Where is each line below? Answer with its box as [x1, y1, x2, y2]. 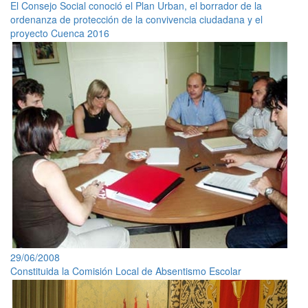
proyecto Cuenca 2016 [10, 25, 109, 40]
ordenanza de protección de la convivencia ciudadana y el [10, 12, 263, 26]
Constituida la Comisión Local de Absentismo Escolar [10, 263, 241, 278]
